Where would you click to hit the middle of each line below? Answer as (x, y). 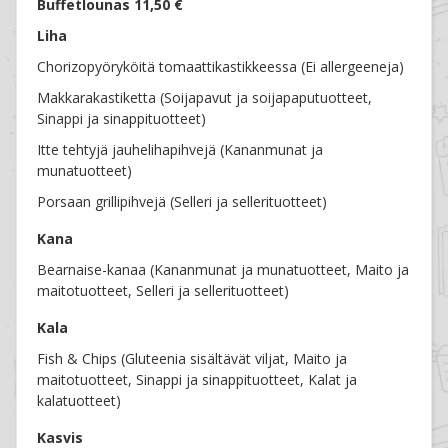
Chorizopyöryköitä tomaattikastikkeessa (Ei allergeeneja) (221, 67)
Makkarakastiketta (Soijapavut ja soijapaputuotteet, (205, 98)
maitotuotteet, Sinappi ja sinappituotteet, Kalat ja (197, 380)
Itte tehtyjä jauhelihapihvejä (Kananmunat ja (180, 150)
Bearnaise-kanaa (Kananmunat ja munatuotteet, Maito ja (223, 270)
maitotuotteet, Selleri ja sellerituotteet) (163, 291)
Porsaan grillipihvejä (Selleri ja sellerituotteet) (182, 202)
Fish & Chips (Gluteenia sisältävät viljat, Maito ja (192, 359)
